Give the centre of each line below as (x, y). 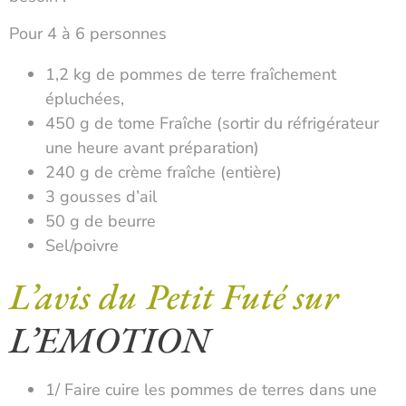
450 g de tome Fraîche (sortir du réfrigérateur (212, 124)
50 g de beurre (101, 222)
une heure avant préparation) (152, 148)
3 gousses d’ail (101, 197)
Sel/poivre (82, 246)
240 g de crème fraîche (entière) (164, 173)
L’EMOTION (109, 340)
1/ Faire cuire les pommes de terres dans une (211, 390)
